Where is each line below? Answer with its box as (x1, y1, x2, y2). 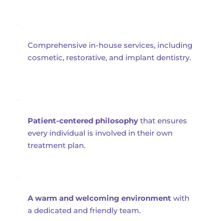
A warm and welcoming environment (28, 193, 171, 203)
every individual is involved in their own (28, 128, 173, 138)
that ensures (138, 116, 187, 126)
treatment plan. (28, 141, 85, 150)
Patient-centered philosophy (28, 116, 138, 126)
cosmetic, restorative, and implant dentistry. (28, 53, 191, 63)
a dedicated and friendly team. (28, 206, 141, 216)
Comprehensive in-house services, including (28, 40, 192, 50)
